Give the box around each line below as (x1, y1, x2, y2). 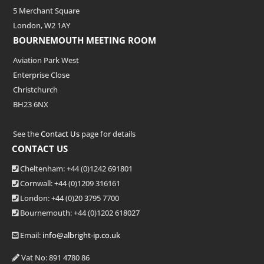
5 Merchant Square (13, 5, 80, 16)
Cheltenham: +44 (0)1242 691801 (20, 163, 133, 174)
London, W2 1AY (13, 20, 70, 31)
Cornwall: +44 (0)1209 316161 (20, 178, 120, 189)
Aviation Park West (13, 55, 79, 66)
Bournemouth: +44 (20, 207, 88, 219)
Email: (20, 230, 41, 241)
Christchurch (13, 84, 58, 95)
